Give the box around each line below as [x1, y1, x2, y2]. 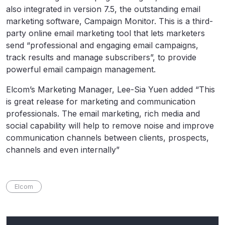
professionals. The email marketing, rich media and [6, 108, 200, 119]
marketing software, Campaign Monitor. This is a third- [6, 16, 213, 27]
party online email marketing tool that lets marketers [6, 28, 205, 39]
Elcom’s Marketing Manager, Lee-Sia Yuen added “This [6, 84, 215, 95]
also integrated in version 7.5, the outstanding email [6, 4, 200, 15]
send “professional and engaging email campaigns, [6, 40, 198, 51]
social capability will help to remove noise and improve [6, 121, 214, 131]
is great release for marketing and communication [6, 96, 195, 107]
